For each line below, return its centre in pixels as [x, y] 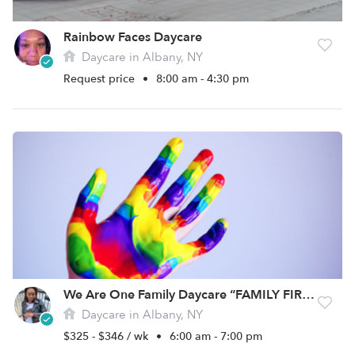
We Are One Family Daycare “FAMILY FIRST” [308, 295]
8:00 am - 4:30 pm [202, 79]
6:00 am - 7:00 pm [216, 336]
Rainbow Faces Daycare [133, 37]
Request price [101, 79]
